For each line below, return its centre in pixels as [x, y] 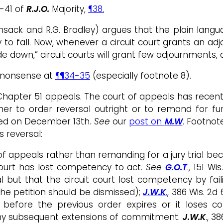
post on [147, 121]
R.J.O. [38, 9]
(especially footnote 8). [141, 75]
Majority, [70, 9]
